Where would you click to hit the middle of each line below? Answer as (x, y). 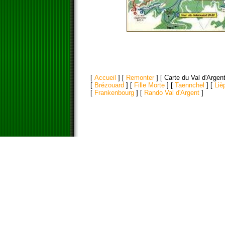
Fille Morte (149, 85)
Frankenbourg (114, 93)
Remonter (140, 78)
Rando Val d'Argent (172, 93)
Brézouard (109, 85)
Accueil (105, 78)
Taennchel (190, 85)
